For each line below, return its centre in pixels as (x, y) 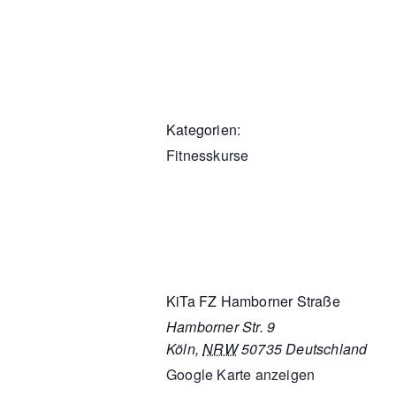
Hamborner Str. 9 (221, 326)
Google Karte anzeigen (241, 374)
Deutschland (327, 348)
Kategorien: (204, 129)
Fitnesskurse (208, 155)
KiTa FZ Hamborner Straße (253, 301)
